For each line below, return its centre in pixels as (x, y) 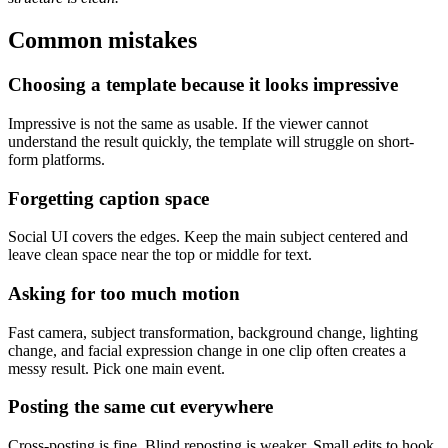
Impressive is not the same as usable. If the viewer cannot (188, 123)
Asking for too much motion (124, 294)
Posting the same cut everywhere (140, 407)
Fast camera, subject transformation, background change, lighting (213, 332)
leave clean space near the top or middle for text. (160, 255)
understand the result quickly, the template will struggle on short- (211, 141)
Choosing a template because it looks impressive (203, 85)
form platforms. (56, 159)
